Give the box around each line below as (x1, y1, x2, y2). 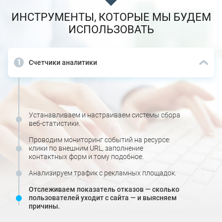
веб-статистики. (29, 119, 80, 127)
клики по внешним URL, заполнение (29, 144, 143, 152)
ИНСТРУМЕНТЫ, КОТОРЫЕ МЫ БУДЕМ (11, 11, 211, 23)
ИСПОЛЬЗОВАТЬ (68, 23, 154, 36)
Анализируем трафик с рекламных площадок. (29, 169, 176, 177)
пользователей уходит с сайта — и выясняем (29, 194, 177, 202)
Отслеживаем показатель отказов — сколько (29, 185, 179, 193)
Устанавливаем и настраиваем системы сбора (29, 111, 180, 119)
